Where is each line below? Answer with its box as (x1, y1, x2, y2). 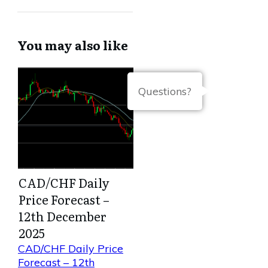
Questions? (138, 84, 191, 99)
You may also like (17, 36, 128, 54)
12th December (19, 207, 106, 225)
